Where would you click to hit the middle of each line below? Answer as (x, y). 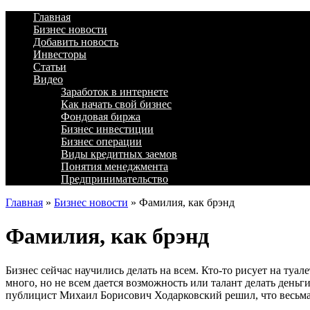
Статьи (50, 67)
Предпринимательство (115, 179)
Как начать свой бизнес (116, 104)
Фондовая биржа (101, 117)
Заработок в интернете (115, 92)
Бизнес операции (101, 142)
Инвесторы (60, 54)
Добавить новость (76, 42)
